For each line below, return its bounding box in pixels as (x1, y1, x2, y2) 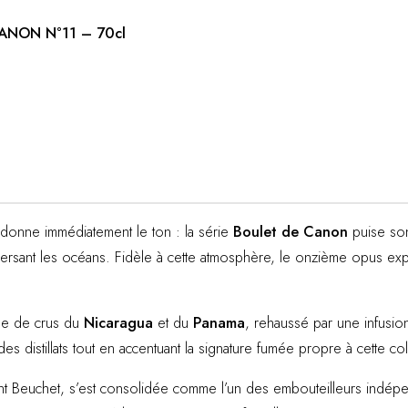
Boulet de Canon (233, 220, 348, 242)
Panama (193, 311, 245, 333)
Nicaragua (84, 311, 153, 333)
